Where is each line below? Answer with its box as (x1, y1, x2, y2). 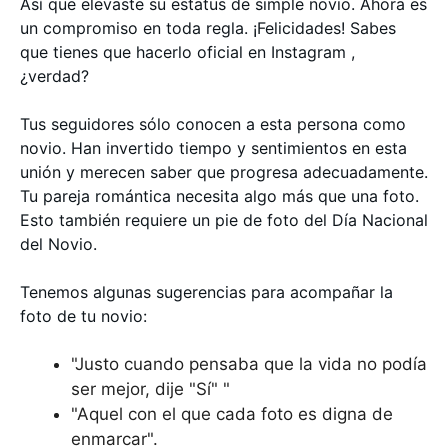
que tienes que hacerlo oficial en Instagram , (20, 41, 355, 62)
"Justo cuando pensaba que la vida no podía (71, 353, 427, 374)
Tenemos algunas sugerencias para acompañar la (20, 281, 393, 302)
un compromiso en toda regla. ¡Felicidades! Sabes (20, 17, 396, 38)
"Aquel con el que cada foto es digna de (71, 403, 393, 424)
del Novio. (20, 233, 97, 254)
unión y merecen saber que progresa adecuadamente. (20, 161, 428, 182)
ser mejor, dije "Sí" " (71, 378, 230, 399)
